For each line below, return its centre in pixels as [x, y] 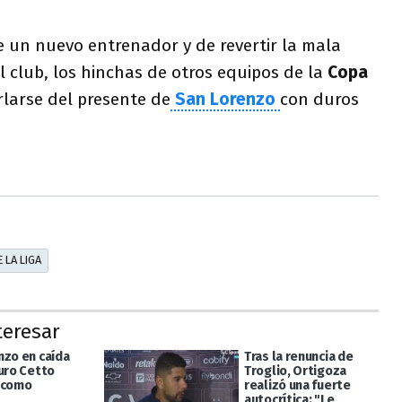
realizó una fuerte [297, 385]
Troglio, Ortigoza [295, 371]
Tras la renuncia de [298, 356]
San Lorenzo [225, 99]
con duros [319, 99]
